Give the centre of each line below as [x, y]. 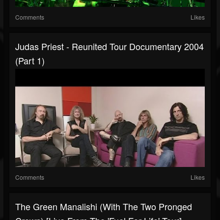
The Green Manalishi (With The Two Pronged [104, 206]
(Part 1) [30, 61]
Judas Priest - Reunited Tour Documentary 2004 [110, 46]
